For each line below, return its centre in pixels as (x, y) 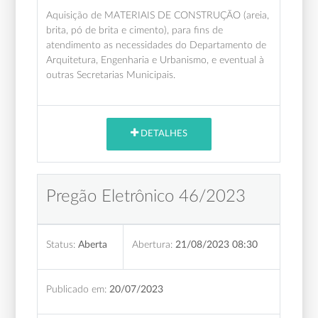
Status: (61, 244)
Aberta (93, 244)
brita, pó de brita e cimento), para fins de (135, 30)
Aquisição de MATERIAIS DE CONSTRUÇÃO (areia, (158, 15)
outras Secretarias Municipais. (111, 75)
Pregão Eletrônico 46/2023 (146, 196)
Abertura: (153, 244)
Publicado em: (77, 289)
